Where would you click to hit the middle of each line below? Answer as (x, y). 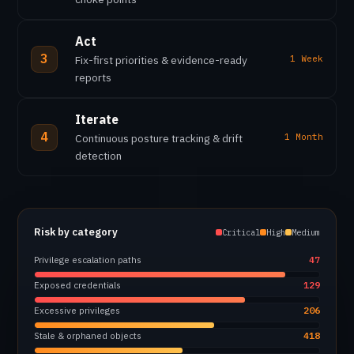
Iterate (97, 119)
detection (98, 156)
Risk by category (76, 232)
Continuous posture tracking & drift (159, 138)
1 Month (304, 137)
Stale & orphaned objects (88, 335)
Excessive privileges (77, 310)
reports (93, 77)
